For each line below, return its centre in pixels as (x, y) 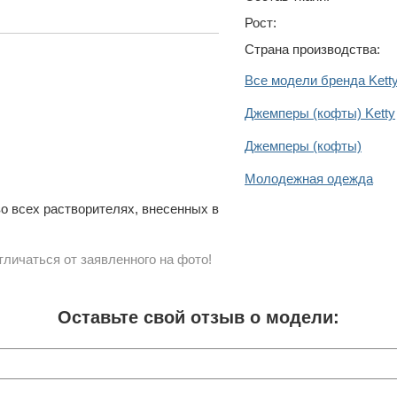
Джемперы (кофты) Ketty (320, 113)
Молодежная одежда (309, 179)
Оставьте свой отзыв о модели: (198, 317)
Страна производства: (312, 49)
